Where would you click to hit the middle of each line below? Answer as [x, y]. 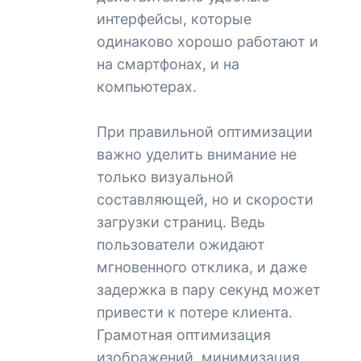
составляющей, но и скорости [205, 199]
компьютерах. [147, 86]
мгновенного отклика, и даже [202, 267]
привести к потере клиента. [195, 312]
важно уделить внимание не [197, 154]
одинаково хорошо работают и [207, 41]
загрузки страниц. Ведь [181, 222]
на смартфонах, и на [168, 64]
